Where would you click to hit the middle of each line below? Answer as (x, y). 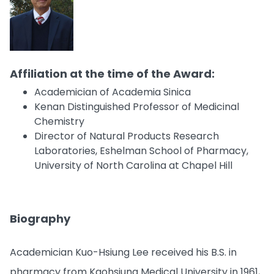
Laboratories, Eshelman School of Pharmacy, (141, 150)
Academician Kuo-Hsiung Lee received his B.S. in (123, 252)
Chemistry (59, 121)
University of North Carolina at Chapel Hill (133, 165)
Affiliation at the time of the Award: (112, 73)
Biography (40, 218)
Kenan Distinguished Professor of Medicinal (137, 106)
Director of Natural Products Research (127, 136)
